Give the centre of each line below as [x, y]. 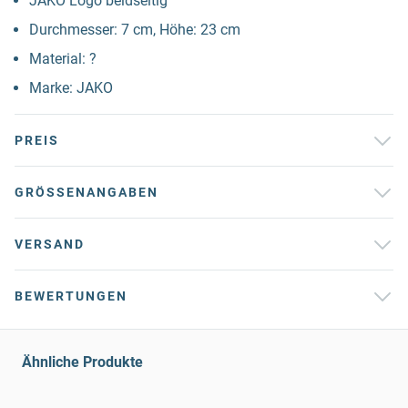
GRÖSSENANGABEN [81, 192]
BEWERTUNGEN [71, 296]
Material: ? [63, 59]
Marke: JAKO [71, 88]
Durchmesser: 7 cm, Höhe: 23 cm [135, 30]
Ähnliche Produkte [82, 362]
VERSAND [50, 244]
